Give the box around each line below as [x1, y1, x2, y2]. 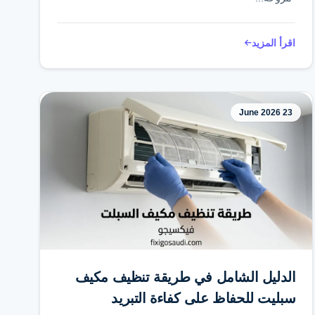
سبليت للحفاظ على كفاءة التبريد [111, 290, 296, 306]
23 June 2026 [283, 108, 293, 117]
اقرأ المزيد [252, 37, 296, 49]
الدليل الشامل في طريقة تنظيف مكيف [75, 269, 296, 285]
